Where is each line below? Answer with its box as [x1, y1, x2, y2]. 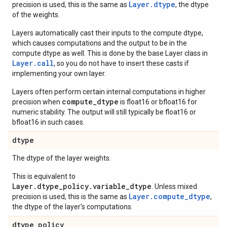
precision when [12, 98, 62, 106]
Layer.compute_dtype [129, 192, 210, 201]
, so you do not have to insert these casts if [54, 59, 189, 67]
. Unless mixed [152, 182, 197, 191]
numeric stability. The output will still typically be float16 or [12, 108, 196, 116]
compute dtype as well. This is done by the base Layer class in [12, 49, 208, 57]
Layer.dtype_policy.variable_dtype [12, 181, 152, 191]
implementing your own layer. [12, 69, 106, 78]
